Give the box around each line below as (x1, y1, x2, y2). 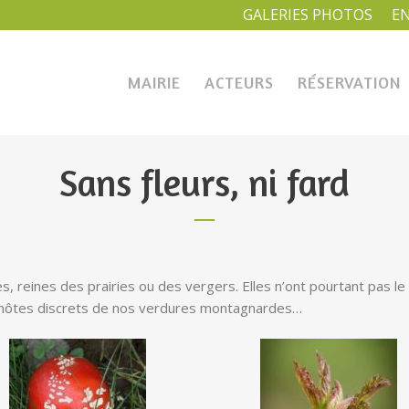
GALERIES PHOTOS (243, 5, 372, 25)
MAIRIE (128, 72, 181, 92)
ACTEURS (204, 72, 274, 92)
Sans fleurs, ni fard (59, 161, 350, 204)
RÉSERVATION (298, 72, 401, 92)
